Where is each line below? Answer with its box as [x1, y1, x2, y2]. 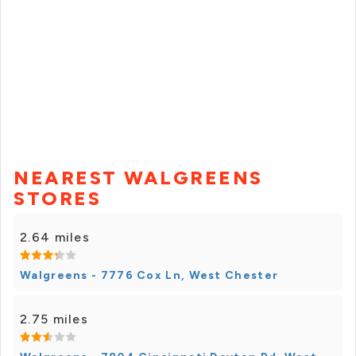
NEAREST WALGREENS [14, 166, 263, 190]
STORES [14, 187, 101, 211]
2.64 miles [20, 230, 90, 246]
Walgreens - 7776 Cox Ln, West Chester [20, 269, 279, 283]
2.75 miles [20, 311, 88, 327]
